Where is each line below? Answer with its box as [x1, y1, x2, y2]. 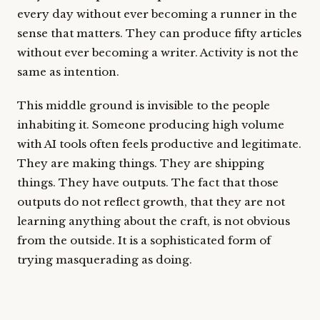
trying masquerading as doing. [17, 253, 192, 266]
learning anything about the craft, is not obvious [17, 214, 290, 228]
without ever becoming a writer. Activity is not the [17, 46, 299, 59]
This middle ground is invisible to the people [17, 99, 270, 112]
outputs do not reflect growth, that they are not [17, 195, 285, 209]
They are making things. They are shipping [17, 156, 264, 170]
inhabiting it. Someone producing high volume [17, 118, 284, 131]
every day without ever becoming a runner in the [17, 7, 297, 21]
